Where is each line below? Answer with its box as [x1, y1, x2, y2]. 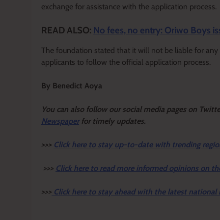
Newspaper [41, 116, 79, 126]
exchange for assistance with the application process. [41, 1, 217, 11]
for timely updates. [81, 116, 146, 126]
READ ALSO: [41, 24, 93, 36]
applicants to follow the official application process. [41, 57, 211, 67]
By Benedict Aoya [41, 81, 102, 91]
